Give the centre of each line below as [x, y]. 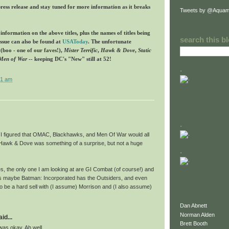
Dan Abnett [193, 206]
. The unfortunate [110, 41]
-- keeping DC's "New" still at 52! [70, 59]
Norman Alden [197, 214]
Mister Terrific [81, 50]
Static [145, 50]
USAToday [75, 41]
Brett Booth [194, 224]
